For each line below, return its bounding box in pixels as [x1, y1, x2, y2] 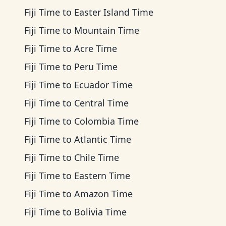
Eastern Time [74, 169, 130, 182]
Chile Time [74, 151, 119, 163]
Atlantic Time [74, 133, 131, 145]
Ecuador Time [74, 79, 133, 91]
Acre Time [74, 42, 117, 54]
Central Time [74, 97, 129, 109]
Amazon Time [74, 188, 133, 200]
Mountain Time [74, 24, 139, 36]
